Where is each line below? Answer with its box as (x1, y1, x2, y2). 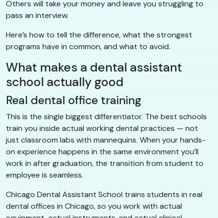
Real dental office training (6, 92, 141, 108)
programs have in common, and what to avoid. (6, 41, 170, 52)
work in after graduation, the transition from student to (6, 158, 203, 168)
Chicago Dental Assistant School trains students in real (6, 189, 202, 200)
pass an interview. (6, 10, 69, 20)
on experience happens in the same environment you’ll (6, 146, 199, 157)
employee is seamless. (6, 169, 83, 180)
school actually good (6, 73, 124, 90)
